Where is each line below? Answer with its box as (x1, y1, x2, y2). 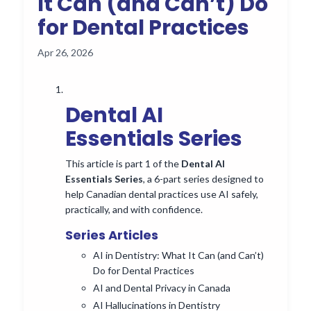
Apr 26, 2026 (37, 46, 93, 58)
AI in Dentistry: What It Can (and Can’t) (93, 249, 264, 261)
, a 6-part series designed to (143, 172, 264, 185)
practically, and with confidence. (65, 203, 203, 215)
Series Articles (65, 226, 158, 244)
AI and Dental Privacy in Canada (93, 281, 230, 294)
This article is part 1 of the (65, 157, 181, 169)
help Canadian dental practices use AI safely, (65, 187, 258, 200)
